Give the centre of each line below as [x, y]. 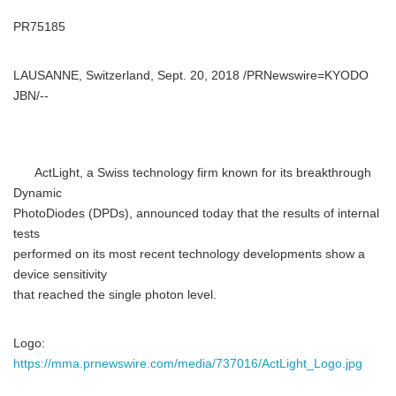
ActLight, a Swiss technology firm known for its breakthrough [192, 173]
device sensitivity [60, 274]
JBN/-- [31, 96]
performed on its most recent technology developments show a [189, 254]
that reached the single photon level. [115, 295]
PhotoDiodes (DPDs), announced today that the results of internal [196, 213]
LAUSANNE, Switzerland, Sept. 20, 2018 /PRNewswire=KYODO [191, 76]
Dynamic [38, 193]
